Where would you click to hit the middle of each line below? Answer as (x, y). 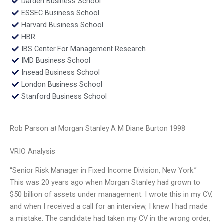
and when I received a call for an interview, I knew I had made (109, 206)
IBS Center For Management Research (83, 48)
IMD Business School (55, 60)
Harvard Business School (62, 25)
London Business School (61, 84)
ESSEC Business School (60, 13)
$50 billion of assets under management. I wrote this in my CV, (111, 194)
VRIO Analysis (32, 151)
